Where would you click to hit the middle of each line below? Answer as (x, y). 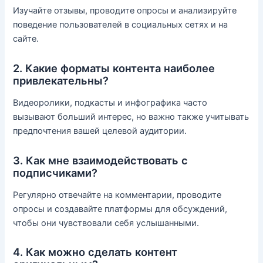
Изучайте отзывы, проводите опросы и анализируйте (125, 11)
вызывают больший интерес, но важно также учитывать (131, 117)
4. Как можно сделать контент (95, 252)
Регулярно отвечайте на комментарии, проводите (117, 195)
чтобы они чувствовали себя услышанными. (106, 223)
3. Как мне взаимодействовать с (101, 160)
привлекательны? (61, 80)
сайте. (26, 39)
